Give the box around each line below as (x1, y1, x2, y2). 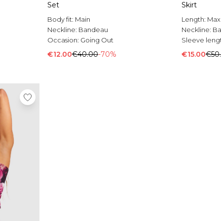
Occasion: (47, 36, 80, 44)
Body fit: (47, 15, 75, 24)
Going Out (80, 36, 113, 44)
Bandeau (78, 26, 108, 34)
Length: (182, 15, 207, 24)
